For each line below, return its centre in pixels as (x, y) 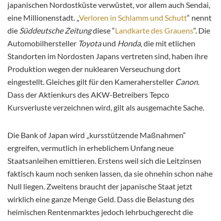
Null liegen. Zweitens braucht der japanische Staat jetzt (100, 186)
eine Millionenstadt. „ (43, 18)
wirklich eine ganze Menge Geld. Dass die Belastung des (101, 199)
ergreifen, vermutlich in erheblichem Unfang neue (91, 148)
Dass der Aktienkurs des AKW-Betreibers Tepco (88, 95)
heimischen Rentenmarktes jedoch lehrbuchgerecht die (100, 212)
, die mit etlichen (168, 43)
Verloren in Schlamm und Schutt (133, 18)
